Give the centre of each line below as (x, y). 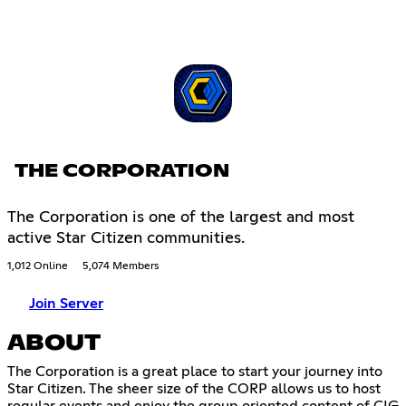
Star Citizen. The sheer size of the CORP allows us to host (194, 389)
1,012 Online (38, 267)
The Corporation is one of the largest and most (181, 218)
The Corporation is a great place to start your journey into (195, 372)
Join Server (66, 304)
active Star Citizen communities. (126, 239)
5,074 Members (121, 267)
